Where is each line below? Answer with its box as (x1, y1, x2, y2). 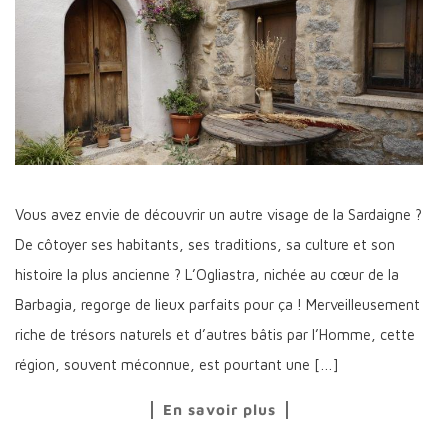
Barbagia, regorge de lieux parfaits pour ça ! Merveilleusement (15, 296, 420, 314)
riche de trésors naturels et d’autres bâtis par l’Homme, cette (15, 326, 415, 344)
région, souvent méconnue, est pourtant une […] (15, 356, 339, 374)
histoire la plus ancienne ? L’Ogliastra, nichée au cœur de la (15, 266, 399, 284)
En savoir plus (162, 401, 276, 419)
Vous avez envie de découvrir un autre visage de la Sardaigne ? (15, 206, 422, 224)
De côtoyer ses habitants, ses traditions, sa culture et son (15, 236, 395, 254)
